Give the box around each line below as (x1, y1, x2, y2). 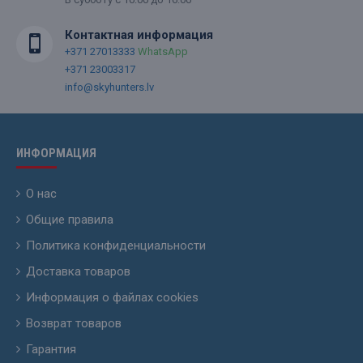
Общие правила (26, 211, 113, 227)
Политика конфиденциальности (26, 237, 206, 253)
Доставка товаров (26, 263, 130, 279)
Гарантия (26, 341, 76, 357)
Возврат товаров (26, 315, 122, 331)
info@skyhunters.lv (65, 80, 154, 93)
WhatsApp (138, 45, 188, 58)
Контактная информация (65, 27, 213, 42)
